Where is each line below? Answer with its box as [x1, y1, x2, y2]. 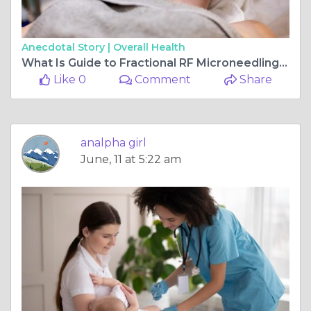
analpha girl [81, 136, 146, 150]
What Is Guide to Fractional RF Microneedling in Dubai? [279, 56, 287, 70]
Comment [132, 73, 192, 87]
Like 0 [50, 73, 86, 87]
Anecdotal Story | [22, 41, 113, 54]
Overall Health [113, 41, 185, 54]
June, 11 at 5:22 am [81, 153, 181, 167]
